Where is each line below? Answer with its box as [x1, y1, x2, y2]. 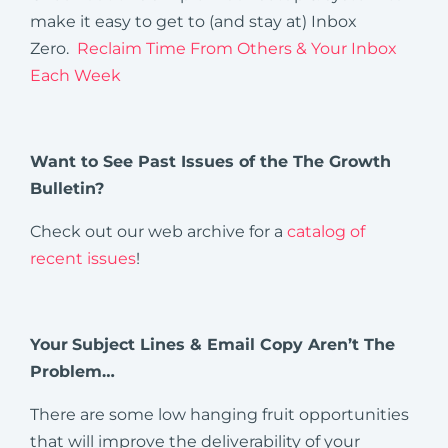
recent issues [30, 248, 136, 268]
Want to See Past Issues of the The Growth [30, 151, 391, 171]
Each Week [30, 65, 121, 85]
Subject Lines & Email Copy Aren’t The [72, 334, 395, 354]
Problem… [30, 361, 115, 381]
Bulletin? [30, 178, 104, 198]
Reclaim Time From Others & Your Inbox [77, 38, 397, 58]
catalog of [287, 221, 365, 241]
